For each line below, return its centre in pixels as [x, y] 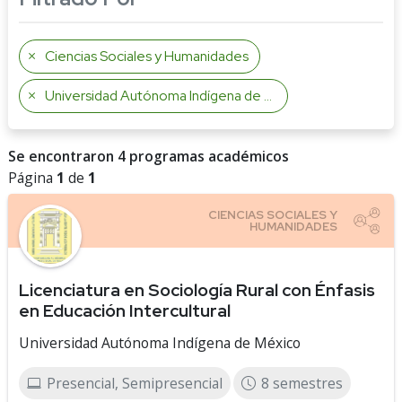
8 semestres [302, 383]
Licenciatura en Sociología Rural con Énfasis [197, 290]
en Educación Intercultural [125, 310]
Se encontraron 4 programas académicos [149, 156]
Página [32, 178]
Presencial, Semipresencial [135, 383]
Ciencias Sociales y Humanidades [147, 56]
